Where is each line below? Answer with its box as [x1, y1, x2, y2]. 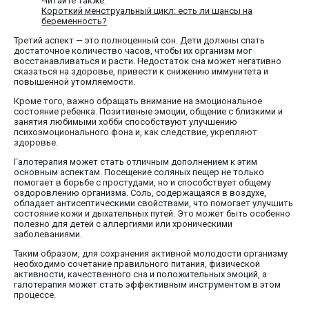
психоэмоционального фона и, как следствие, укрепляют [14, 127, 257, 138]
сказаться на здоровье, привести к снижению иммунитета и [14, 66, 268, 77]
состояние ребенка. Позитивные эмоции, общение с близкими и [14, 106, 283, 117]
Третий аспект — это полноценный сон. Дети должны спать [14, 35, 265, 46]
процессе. [14, 290, 56, 301]
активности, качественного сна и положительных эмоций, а [14, 269, 267, 280]
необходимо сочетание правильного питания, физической [14, 259, 260, 270]
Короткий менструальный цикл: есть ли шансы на [41, 6, 252, 17]
